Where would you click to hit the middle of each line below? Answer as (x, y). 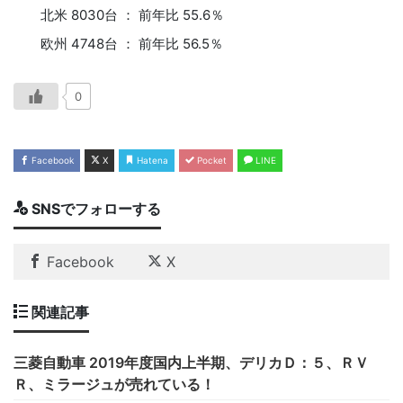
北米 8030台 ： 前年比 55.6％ (119, 14)
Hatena (151, 160)
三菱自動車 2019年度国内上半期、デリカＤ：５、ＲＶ (191, 362)
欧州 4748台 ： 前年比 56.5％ (118, 43)
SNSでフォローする (94, 208)
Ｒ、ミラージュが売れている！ (114, 384)
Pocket (210, 160)
